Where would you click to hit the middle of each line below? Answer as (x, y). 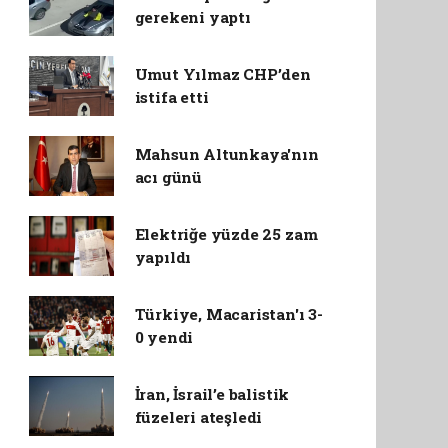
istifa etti (171, 97)
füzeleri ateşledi (198, 417)
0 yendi (164, 337)
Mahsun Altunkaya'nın (226, 154)
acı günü (168, 177)
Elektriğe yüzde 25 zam (226, 234)
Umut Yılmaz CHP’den (222, 74)
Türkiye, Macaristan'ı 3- (228, 314)
